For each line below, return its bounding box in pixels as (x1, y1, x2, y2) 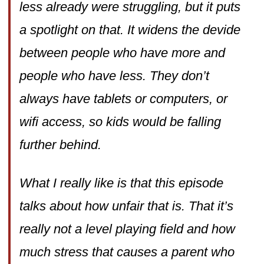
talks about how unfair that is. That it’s (19, 198, 233, 213)
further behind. (19, 137, 101, 152)
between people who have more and (19, 45, 225, 60)
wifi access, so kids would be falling (19, 114, 221, 129)
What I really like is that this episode (19, 175, 223, 190)
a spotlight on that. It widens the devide (19, 22, 240, 37)
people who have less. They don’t (19, 68, 209, 83)
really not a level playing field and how (19, 221, 235, 236)
